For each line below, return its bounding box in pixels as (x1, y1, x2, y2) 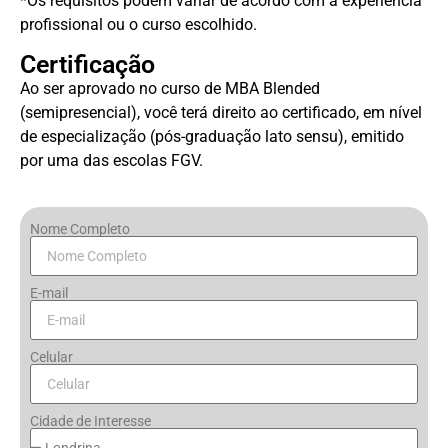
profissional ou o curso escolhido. (20, 15, 257, 35)
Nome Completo (30, 221, 130, 238)
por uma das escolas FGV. (20, 150, 203, 170)
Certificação (20, 49, 155, 79)
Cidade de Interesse (30, 413, 151, 430)
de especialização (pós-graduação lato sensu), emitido (20, 126, 404, 146)
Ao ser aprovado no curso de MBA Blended (20, 78, 320, 98)
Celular (30, 349, 73, 366)
